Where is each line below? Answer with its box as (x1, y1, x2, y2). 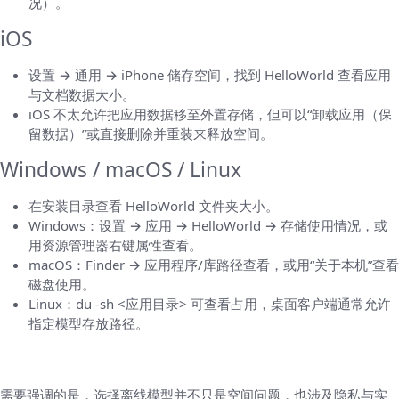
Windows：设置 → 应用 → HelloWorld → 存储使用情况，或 (28, 216, 387, 235)
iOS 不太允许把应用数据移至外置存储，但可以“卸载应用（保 (28, 105, 392, 124)
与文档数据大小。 (28, 85, 135, 104)
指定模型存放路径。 (28, 314, 149, 333)
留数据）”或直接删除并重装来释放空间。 (28, 125, 273, 143)
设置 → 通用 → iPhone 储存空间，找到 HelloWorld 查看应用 (28, 66, 391, 85)
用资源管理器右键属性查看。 (28, 236, 202, 255)
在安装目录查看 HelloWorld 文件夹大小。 (28, 197, 279, 216)
